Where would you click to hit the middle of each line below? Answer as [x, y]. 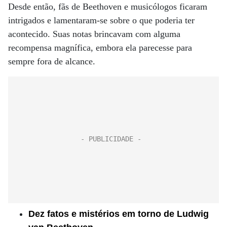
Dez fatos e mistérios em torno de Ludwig [119, 214]
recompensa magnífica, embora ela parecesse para [100, 48]
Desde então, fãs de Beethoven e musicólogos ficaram [108, 7]
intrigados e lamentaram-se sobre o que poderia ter [101, 20]
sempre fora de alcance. [52, 61]
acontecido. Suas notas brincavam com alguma [94, 34]
